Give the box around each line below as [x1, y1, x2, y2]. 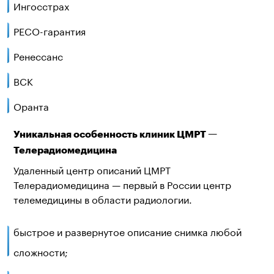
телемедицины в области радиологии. [13, 191, 192, 206]
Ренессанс [13, 48, 63, 63]
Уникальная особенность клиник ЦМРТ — [13, 128, 217, 139]
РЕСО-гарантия [13, 23, 86, 38]
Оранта [13, 98, 49, 113]
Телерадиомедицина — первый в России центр [13, 176, 231, 191]
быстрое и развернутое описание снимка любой [13, 223, 242, 239]
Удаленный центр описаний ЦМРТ [13, 161, 171, 177]
